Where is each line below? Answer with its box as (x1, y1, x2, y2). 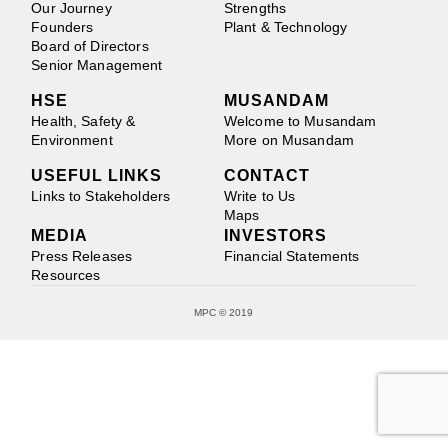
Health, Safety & (31, 113, 136, 130)
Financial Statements (223, 248, 360, 265)
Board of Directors (31, 38, 149, 55)
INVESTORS (223, 227, 327, 245)
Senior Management (31, 57, 163, 74)
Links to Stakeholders (31, 188, 171, 205)
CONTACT (223, 167, 310, 185)
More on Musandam (223, 132, 355, 149)
